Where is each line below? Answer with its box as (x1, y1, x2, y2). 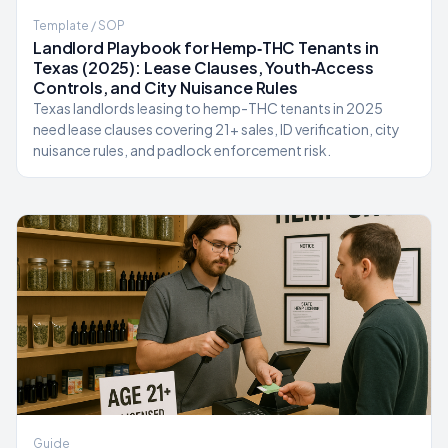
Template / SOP (33, 18, 125, 33)
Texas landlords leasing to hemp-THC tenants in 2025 (33, 99, 383, 117)
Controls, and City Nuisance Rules (33, 77, 298, 98)
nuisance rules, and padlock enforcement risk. (33, 141, 331, 159)
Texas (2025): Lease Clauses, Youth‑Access (33, 57, 374, 78)
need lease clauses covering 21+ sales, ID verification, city (33, 120, 400, 138)
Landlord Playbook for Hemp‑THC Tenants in (33, 37, 379, 58)
